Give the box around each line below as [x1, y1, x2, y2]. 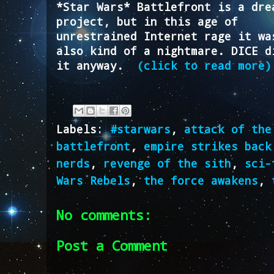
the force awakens [144, 172, 258, 188]
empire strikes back [144, 138, 272, 154]
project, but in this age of [56, 13, 238, 29]
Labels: [56, 121, 110, 136]
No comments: [56, 206, 152, 224]
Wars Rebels [56, 172, 130, 188]
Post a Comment [56, 236, 168, 254]
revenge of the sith [103, 155, 231, 171]
